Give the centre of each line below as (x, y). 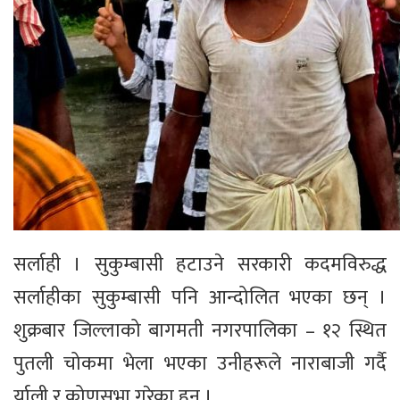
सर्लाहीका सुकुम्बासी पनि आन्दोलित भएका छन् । (200, 298)
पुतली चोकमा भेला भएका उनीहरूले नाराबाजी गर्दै (200, 364)
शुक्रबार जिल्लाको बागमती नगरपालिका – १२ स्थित (200, 331)
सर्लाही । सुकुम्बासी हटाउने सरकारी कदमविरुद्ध (200, 265)
